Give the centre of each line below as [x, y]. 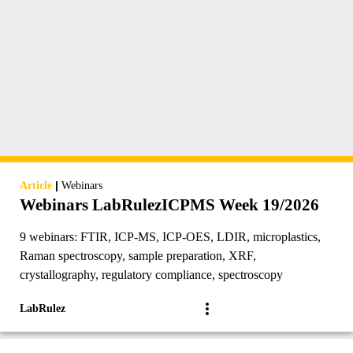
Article [36, 186]
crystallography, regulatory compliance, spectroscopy [151, 275]
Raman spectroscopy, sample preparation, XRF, [138, 256]
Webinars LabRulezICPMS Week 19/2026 [169, 205]
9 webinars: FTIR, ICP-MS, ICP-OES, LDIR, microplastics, [170, 237]
